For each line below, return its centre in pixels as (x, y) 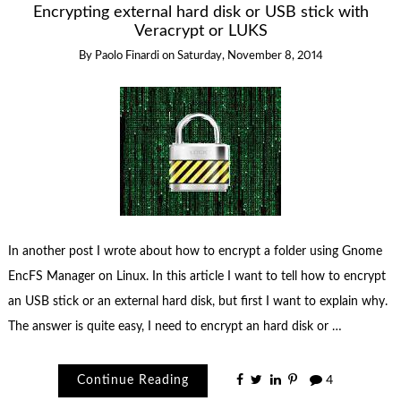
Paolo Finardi (127, 56)
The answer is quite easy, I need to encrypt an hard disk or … (175, 326)
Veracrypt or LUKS (200, 31)
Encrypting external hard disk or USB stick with (200, 13)
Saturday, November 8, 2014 (250, 56)
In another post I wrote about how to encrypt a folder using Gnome (195, 251)
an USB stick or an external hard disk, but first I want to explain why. (197, 301)
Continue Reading (133, 381)
